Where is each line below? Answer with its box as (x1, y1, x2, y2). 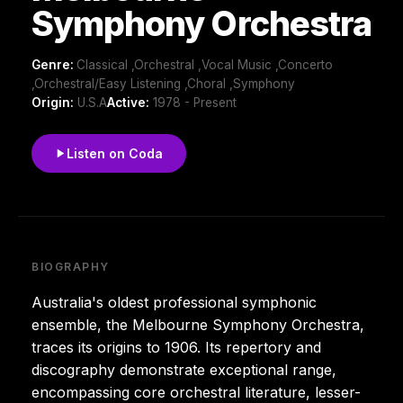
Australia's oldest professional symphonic (31, 292, 317, 311)
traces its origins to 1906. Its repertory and (31, 337, 321, 356)
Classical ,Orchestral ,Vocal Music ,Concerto (76, 57, 333, 72)
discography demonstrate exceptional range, (31, 360, 336, 379)
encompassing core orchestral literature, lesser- (31, 382, 361, 401)
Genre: (31, 57, 76, 72)
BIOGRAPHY (31, 259, 111, 273)
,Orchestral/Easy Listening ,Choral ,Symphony (31, 76, 295, 91)
